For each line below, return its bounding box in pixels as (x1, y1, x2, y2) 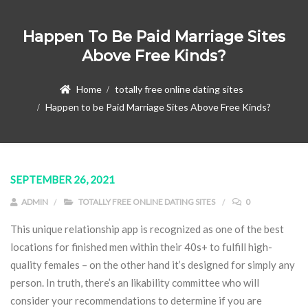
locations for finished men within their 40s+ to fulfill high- (10, 241, 272, 253)
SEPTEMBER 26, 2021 (10, 173, 115, 186)
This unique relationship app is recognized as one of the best (10, 223, 284, 235)
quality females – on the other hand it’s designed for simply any (10, 258, 295, 271)
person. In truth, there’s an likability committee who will (10, 276, 259, 289)
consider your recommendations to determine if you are (10, 294, 262, 307)
